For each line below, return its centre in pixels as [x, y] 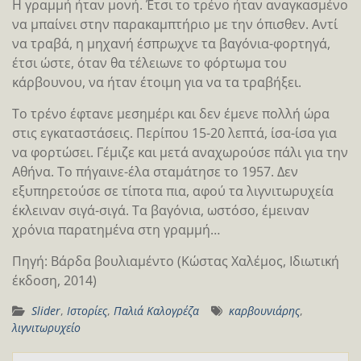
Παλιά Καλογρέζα [156, 310]
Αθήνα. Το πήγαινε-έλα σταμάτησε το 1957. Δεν [155, 171]
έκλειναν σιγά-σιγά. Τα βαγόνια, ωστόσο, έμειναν [161, 210]
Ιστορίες [87, 310]
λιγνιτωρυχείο [46, 327]
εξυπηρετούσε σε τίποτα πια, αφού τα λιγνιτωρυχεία [173, 191]
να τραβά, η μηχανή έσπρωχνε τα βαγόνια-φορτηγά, [171, 43]
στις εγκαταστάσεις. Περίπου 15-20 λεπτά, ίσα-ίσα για [174, 133]
